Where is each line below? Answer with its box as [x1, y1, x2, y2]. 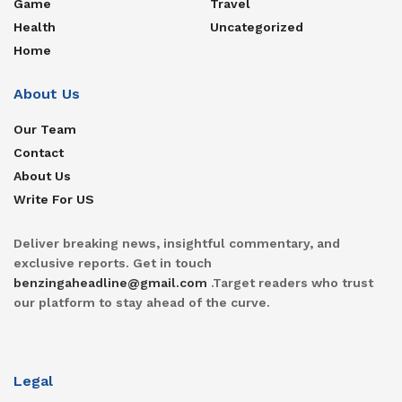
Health [13, 20, 56, 35]
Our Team [13, 122, 76, 137]
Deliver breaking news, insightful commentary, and [13, 236, 340, 251]
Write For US [13, 192, 94, 207]
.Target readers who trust [207, 275, 373, 291]
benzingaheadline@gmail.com [13, 275, 207, 291]
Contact [13, 145, 64, 161]
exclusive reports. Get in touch [13, 256, 212, 271]
